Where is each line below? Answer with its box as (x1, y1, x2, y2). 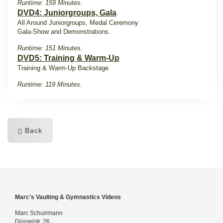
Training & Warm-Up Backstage (17, 64, 109, 72)
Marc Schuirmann (15, 210, 63, 217)
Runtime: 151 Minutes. (17, 44, 83, 52)
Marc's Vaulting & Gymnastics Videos (15, 194, 121, 201)
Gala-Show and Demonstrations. (17, 28, 111, 35)
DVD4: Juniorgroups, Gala (17, 8, 116, 17)
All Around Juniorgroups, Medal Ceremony (17, 19, 138, 26)
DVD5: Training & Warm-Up (17, 54, 119, 62)
